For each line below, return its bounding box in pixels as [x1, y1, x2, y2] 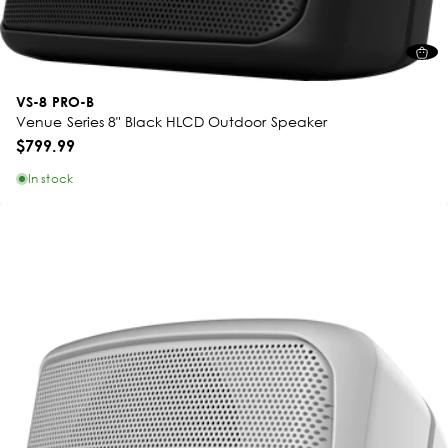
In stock [28, 171, 73, 186]
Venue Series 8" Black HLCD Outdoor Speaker [16, 113, 328, 130]
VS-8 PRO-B [16, 93, 94, 110]
